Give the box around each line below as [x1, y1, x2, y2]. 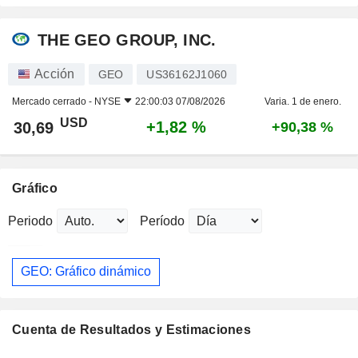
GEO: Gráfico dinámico [21, 265, 151, 279]
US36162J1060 [146, 67, 228, 81]
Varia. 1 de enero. [264, 95, 341, 107]
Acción [34, 66, 75, 81]
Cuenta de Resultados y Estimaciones [12, 323, 251, 336]
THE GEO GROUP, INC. [38, 31, 217, 50]
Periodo [8, 213, 53, 228]
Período [140, 213, 185, 228]
